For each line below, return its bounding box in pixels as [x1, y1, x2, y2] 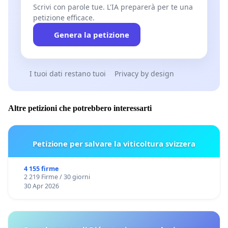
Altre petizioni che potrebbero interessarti [8, 103, 152, 112]
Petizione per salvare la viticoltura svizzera [33, 138, 195, 149]
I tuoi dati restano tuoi [29, 69, 106, 79]
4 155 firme [23, 164, 59, 173]
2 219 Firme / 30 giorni [23, 172, 90, 181]
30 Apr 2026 [23, 181, 59, 190]
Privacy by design [115, 69, 174, 79]
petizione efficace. [33, 13, 95, 23]
